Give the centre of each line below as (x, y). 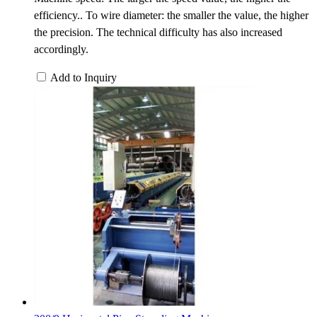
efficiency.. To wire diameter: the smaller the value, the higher (171, 15)
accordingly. (61, 49)
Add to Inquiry (83, 77)
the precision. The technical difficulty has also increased (158, 32)
